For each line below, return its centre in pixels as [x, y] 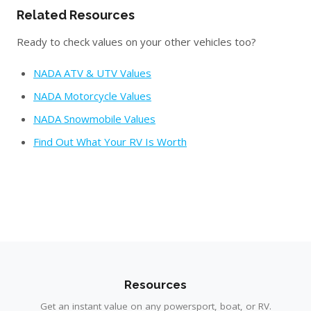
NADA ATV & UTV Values [92, 73]
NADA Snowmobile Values [94, 119]
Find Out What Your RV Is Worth [110, 142]
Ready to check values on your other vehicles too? [136, 42]
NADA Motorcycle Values [92, 96]
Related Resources [76, 15]
